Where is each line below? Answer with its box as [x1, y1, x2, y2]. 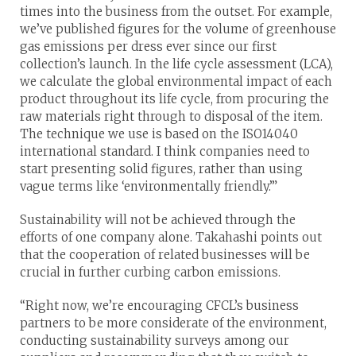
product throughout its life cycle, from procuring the [20, 91, 329, 106]
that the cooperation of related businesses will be [20, 246, 310, 262]
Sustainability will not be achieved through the [20, 211, 296, 227]
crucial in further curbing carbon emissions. [20, 264, 281, 280]
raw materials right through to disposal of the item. [20, 108, 323, 124]
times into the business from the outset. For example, [20, 3, 332, 19]
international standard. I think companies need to [20, 143, 310, 159]
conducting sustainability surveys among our [20, 332, 289, 348]
